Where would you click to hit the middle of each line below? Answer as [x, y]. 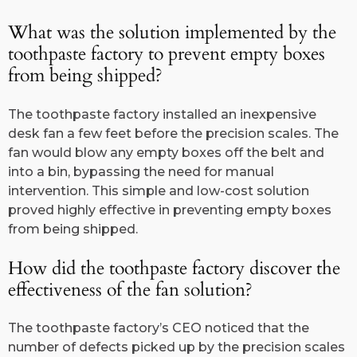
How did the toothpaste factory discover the [174, 268]
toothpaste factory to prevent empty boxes [167, 54]
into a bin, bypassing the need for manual [141, 171]
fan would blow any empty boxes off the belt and [166, 152]
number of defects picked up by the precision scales [177, 347]
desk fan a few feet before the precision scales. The [173, 133]
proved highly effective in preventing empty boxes [170, 210]
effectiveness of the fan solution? [130, 289]
